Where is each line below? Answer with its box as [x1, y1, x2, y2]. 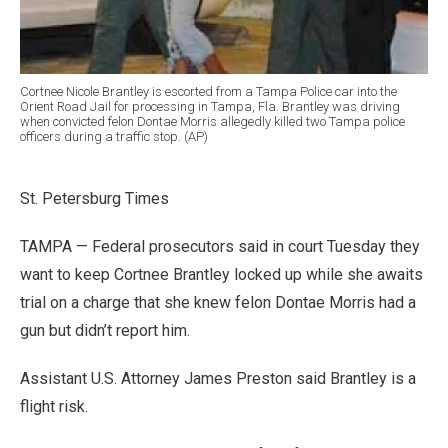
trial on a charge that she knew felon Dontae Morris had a [20, 292, 416, 312]
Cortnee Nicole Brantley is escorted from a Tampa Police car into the [20, 83, 397, 99]
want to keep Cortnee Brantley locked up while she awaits [20, 264, 423, 284]
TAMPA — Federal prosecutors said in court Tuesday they [20, 236, 420, 256]
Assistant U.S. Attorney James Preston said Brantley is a [20, 368, 416, 388]
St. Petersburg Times [20, 188, 169, 208]
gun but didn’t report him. [20, 320, 190, 340]
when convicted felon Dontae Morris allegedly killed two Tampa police [20, 113, 405, 129]
